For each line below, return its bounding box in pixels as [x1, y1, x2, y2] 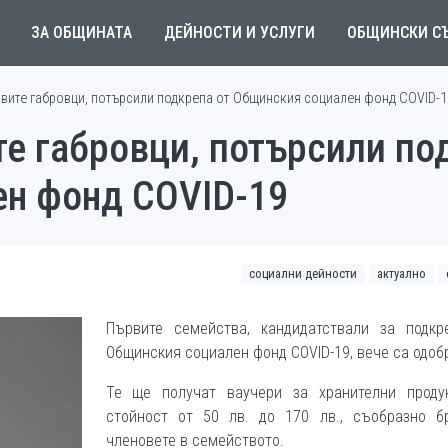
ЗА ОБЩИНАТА [30, 23, 132, 42]
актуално [377, 266, 426, 281]
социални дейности [249, 266, 357, 281]
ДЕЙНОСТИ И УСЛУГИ [163, 23, 315, 42]
